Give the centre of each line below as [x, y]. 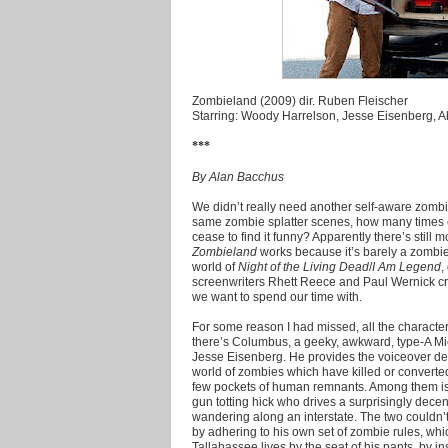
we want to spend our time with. [277, 296]
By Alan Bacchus [238, 176]
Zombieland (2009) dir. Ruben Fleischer [300, 100]
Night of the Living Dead [303, 266]
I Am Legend [406, 266]
